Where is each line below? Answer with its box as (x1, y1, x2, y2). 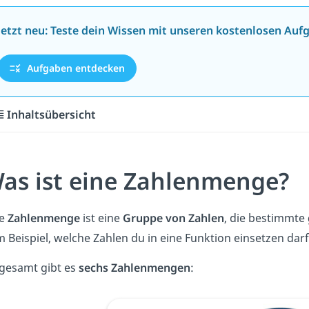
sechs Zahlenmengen (78, 260, 190, 276)
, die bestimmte (223, 210, 308, 226)
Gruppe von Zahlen (122, 210, 224, 226)
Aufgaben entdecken (23, 61, 125, 75)
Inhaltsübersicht (7, 106, 97, 122)
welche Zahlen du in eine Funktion (53, 230, 234, 246)
